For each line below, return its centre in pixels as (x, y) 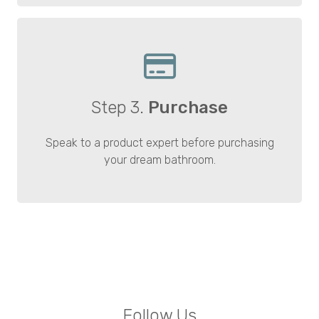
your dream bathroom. (159, 159)
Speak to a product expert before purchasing (159, 142)
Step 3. (117, 107)
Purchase (186, 107)
